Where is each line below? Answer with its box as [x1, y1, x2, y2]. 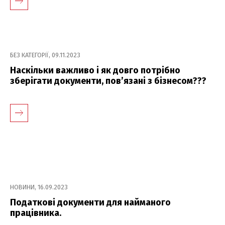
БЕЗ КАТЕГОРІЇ [10, 51, 49, 59]
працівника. [10, 207, 61, 218]
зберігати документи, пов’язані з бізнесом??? [10, 75, 206, 86]
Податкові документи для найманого [10, 196, 171, 208]
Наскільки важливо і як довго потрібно [10, 64, 180, 76]
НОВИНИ [10, 183, 35, 191]
